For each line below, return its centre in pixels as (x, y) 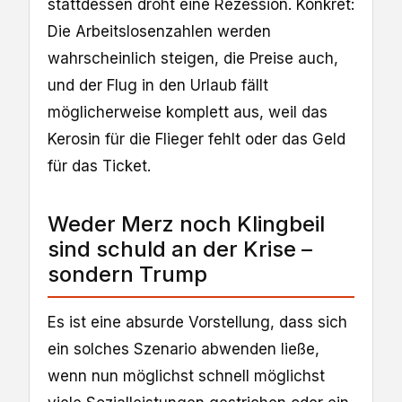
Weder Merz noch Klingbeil (186, 224)
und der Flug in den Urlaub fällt (158, 86)
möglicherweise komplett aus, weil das (188, 113)
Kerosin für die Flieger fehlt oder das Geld (197, 140)
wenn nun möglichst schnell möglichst (186, 376)
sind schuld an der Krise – (180, 249)
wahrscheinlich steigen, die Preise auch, (193, 59)
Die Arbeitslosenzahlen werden (159, 32)
